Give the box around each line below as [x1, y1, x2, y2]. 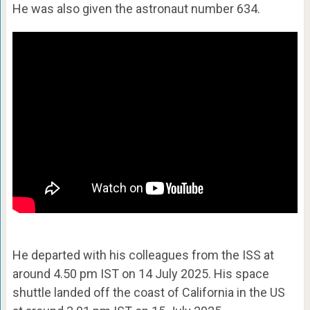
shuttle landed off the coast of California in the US [12, 284, 285, 300]
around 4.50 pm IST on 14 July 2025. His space [12, 266, 269, 281]
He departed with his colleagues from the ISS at [12, 247, 274, 262]
